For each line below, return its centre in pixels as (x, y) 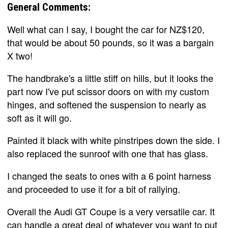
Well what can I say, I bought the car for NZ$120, (106, 29)
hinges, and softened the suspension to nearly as (107, 104)
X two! (20, 55)
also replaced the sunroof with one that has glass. (108, 153)
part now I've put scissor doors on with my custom (108, 91)
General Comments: (49, 7)
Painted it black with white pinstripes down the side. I (113, 140)
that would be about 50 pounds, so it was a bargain (110, 42)
